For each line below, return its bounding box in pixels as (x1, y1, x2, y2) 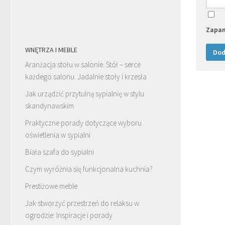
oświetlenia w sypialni (25, 130, 90, 140)
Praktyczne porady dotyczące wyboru (25, 118, 142, 128)
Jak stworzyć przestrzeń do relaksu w (25, 198, 139, 208)
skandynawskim (25, 100, 74, 110)
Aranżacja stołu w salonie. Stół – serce (25, 59, 141, 69)
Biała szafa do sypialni (25, 147, 94, 157)
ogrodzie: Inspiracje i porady (25, 210, 113, 220)
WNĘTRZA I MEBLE (25, 45, 77, 54)
